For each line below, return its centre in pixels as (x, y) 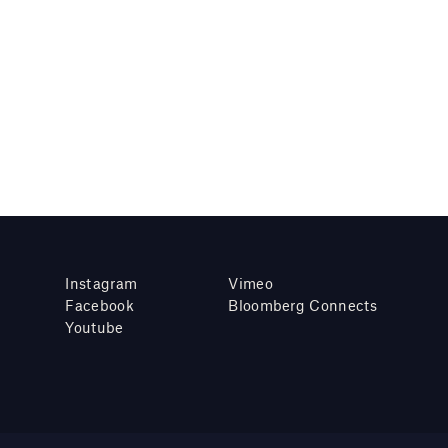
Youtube (94, 326)
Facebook (100, 304)
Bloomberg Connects (302, 304)
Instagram (101, 282)
